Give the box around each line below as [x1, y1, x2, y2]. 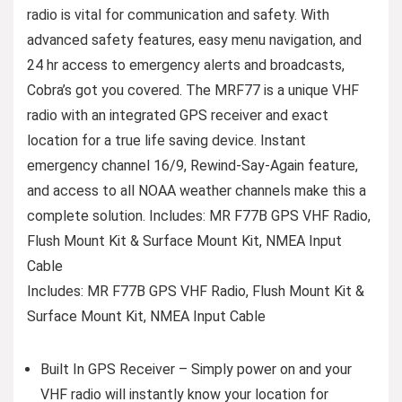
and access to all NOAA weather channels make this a [27, 181, 366, 199]
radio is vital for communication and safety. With [27, 5, 329, 23]
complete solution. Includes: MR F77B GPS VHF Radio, [27, 206, 371, 224]
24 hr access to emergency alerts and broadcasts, [27, 56, 345, 74]
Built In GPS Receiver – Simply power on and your [40, 360, 352, 378]
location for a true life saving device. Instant [27, 131, 306, 149]
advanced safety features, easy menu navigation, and [27, 31, 362, 48]
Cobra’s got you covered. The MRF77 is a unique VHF [27, 81, 359, 99]
